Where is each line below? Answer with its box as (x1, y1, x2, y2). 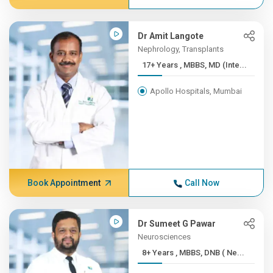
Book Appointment (27, 178, 101, 188)
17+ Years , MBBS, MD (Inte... (180, 60, 247, 69)
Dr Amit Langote (138, 31, 204, 41)
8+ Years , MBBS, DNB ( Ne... (175, 248, 245, 257)
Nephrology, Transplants (138, 44, 224, 54)
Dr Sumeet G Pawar (138, 219, 216, 229)
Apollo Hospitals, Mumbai (150, 87, 243, 96)
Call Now (184, 178, 219, 188)
